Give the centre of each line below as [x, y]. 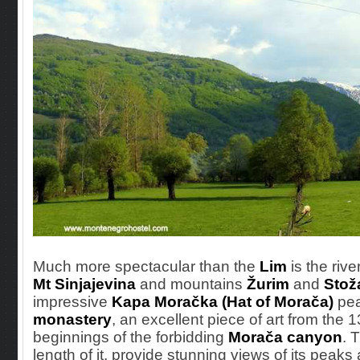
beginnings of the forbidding [131, 337]
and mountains [191, 284]
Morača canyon [285, 337]
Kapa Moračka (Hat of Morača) [223, 301]
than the [229, 266]
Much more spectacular [116, 266]
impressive [72, 301]
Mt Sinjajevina [84, 284]
